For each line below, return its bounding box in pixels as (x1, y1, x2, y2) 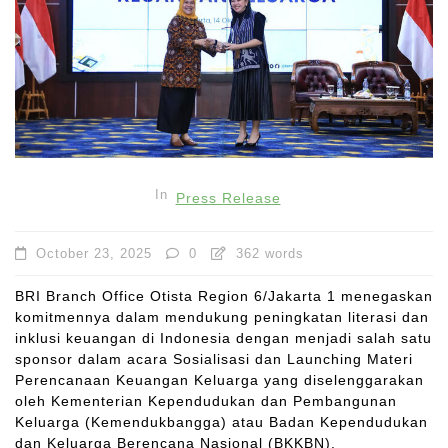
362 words (231, 245, 304, 261)
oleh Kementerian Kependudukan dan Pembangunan (15, 392, 397, 409)
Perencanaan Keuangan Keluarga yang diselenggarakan (15, 371, 424, 388)
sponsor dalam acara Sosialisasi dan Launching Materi (15, 350, 413, 367)
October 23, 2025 (36, 245, 152, 261)
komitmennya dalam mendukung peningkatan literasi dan (15, 308, 429, 325)
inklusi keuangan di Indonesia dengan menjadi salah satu (15, 329, 432, 346)
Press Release (175, 189, 281, 206)
